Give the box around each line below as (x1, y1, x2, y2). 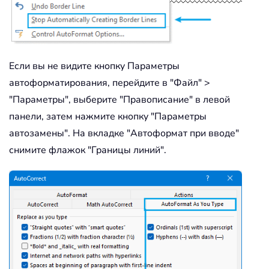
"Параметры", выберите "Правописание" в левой (9, 93, 230, 107)
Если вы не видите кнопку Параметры (9, 59, 180, 73)
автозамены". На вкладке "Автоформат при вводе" (9, 127, 239, 141)
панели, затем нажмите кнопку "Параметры (9, 110, 207, 124)
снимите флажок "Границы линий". (9, 144, 166, 157)
